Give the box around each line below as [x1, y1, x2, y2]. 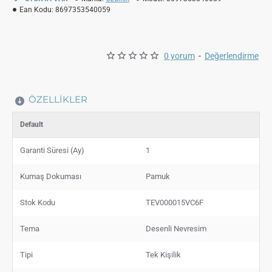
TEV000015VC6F [146, 197, 203, 207]
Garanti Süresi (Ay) [20, 145, 84, 155]
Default [20, 120, 43, 129]
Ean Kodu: [19, 5, 53, 14]
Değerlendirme [205, 50, 259, 61]
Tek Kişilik [146, 250, 181, 259]
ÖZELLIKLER [29, 93, 87, 105]
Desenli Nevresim [146, 223, 206, 233]
